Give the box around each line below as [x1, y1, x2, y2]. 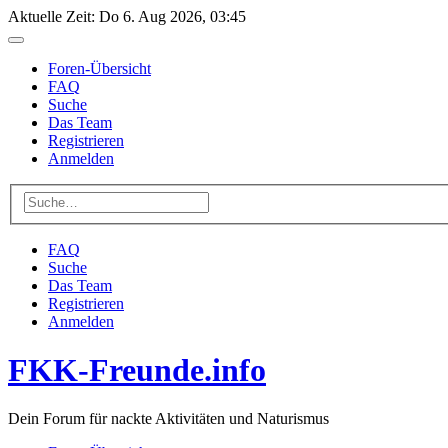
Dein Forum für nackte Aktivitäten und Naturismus [8, 410, 329, 428]
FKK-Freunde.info [8, 352, 266, 389]
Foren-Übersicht [48, 60, 151, 77]
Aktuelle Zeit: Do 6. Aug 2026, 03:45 [8, 8, 246, 25]
